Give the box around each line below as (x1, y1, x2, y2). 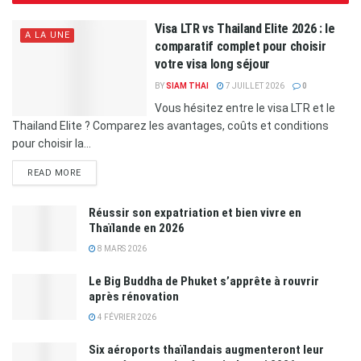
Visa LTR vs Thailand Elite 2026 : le (155, 20, 335, 36)
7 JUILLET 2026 (224, 81, 285, 90)
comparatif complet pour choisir (155, 38, 326, 54)
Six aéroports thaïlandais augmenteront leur (89, 342, 324, 357)
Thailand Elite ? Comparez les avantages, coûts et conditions (12, 118, 329, 132)
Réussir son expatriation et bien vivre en (89, 205, 301, 220)
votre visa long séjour (155, 56, 271, 72)
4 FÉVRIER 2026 (96, 312, 156, 322)
